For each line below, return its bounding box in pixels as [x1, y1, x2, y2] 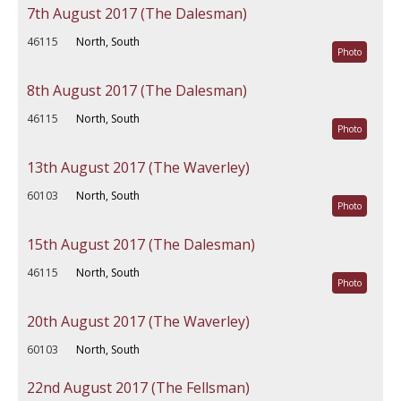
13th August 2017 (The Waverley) [27, 158, 250, 177]
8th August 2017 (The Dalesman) [27, 81, 247, 100]
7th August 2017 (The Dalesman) [27, 4, 247, 23]
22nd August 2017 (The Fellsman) [27, 378, 250, 397]
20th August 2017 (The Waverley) [27, 311, 250, 331]
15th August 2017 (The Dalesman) [27, 235, 255, 254]
